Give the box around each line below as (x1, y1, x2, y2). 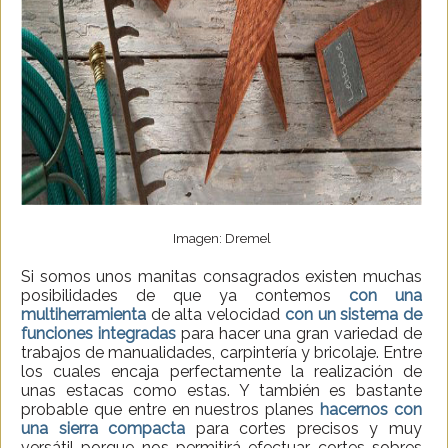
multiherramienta (21, 305, 146, 325)
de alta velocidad (146, 305, 285, 325)
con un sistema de (284, 305, 423, 325)
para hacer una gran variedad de (175, 324, 423, 344)
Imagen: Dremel (172, 230, 271, 247)
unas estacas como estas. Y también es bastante (21, 381, 422, 401)
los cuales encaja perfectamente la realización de (21, 362, 422, 382)
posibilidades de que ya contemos (21, 286, 349, 306)
